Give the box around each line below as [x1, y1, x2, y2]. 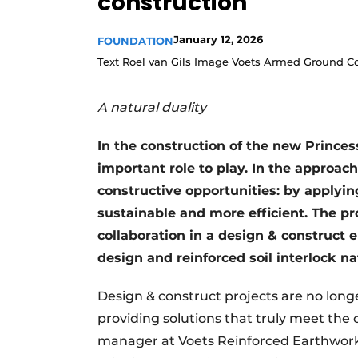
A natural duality [97, 100, 206, 115]
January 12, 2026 [173, 33, 263, 46]
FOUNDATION [97, 34, 173, 47]
